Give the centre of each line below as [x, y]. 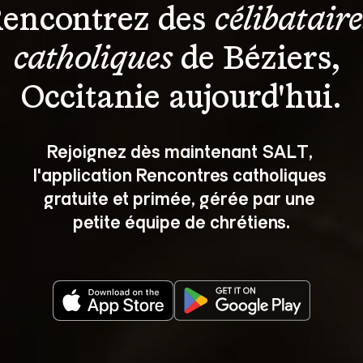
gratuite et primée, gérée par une [181, 197]
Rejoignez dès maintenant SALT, [181, 150]
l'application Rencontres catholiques [181, 173]
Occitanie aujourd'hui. [181, 98]
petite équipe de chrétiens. [181, 220]
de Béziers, [261, 60]
